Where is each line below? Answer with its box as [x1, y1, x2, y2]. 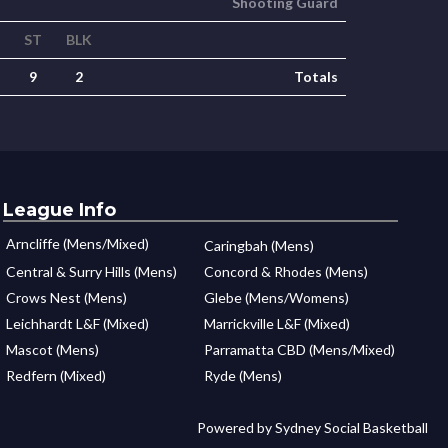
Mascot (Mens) [6, 341, 100, 358]
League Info [3, 199, 117, 221]
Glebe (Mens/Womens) [203, 289, 349, 306]
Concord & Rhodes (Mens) [203, 263, 368, 280]
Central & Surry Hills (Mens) [6, 263, 178, 280]
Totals [294, 68, 338, 85]
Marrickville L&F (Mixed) [203, 315, 350, 332]
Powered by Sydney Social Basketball [197, 419, 428, 436]
